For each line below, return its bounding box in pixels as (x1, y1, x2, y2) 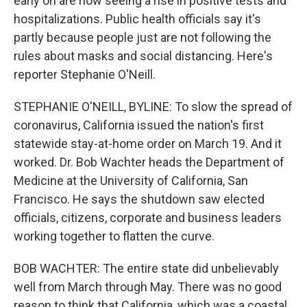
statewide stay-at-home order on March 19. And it (14, 136, 282, 151)
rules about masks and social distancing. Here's (14, 49, 273, 63)
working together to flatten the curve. (14, 229, 214, 243)
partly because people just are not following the (14, 30, 271, 45)
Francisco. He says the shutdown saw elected (14, 192, 265, 206)
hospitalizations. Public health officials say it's (14, 12, 261, 26)
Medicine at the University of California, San (14, 173, 248, 188)
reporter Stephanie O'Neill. (14, 67, 156, 82)
